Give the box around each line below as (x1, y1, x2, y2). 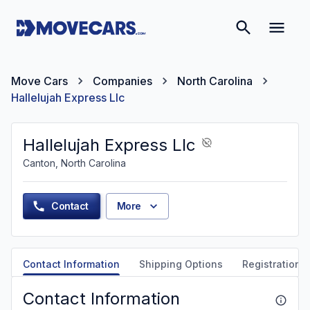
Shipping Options (139, 258, 223, 270)
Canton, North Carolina (23, 157, 126, 169)
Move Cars (11, 74, 68, 88)
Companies (93, 74, 152, 88)
